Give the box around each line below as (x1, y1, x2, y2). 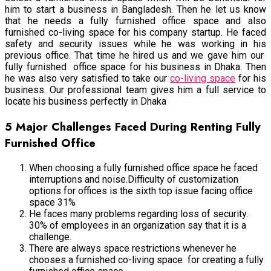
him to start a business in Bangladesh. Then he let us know (5, 3, 266, 15)
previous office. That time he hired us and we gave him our (5, 49, 266, 61)
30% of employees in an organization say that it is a (29, 220, 246, 232)
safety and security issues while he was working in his (5, 38, 266, 50)
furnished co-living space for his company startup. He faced (5, 26, 266, 38)
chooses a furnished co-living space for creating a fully (29, 254, 264, 266)
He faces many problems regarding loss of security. (29, 208, 248, 220)
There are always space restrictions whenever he (29, 243, 237, 255)
